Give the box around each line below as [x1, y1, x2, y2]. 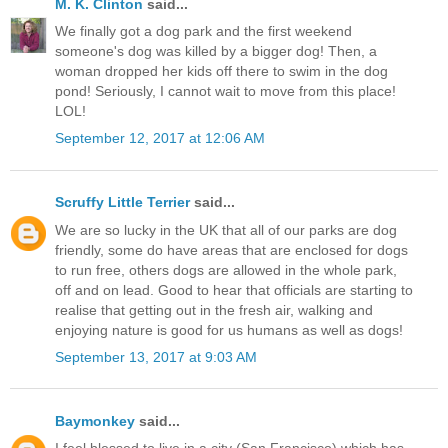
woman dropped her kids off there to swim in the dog [55, 62, 388, 79]
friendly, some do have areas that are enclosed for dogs [55, 241, 408, 258]
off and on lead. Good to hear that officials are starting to [55, 281, 413, 298]
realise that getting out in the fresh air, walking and [55, 301, 373, 318]
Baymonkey [55, 412, 135, 429]
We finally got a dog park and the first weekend [55, 22, 352, 39]
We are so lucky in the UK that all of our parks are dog [55, 221, 397, 238]
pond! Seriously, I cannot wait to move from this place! [55, 82, 396, 99]
